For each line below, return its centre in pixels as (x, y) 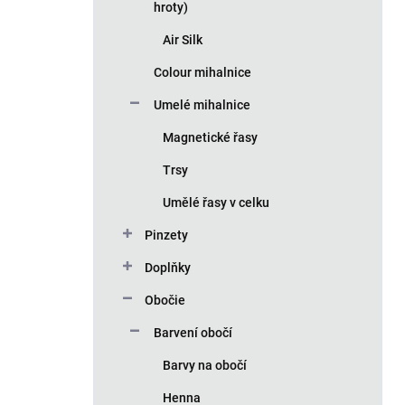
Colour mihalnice (202, 72)
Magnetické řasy (210, 137)
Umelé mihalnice (202, 105)
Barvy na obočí (205, 365)
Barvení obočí (193, 333)
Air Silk (183, 40)
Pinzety (166, 235)
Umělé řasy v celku (216, 202)
